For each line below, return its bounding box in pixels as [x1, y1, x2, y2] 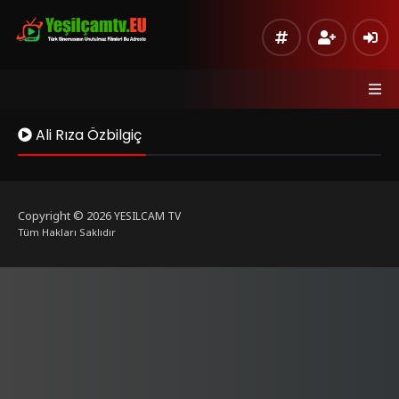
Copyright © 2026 [18, 208, 114, 224]
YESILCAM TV [114, 208, 181, 224]
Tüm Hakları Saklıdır [18, 225, 116, 239]
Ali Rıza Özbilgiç [32, 125, 142, 145]
